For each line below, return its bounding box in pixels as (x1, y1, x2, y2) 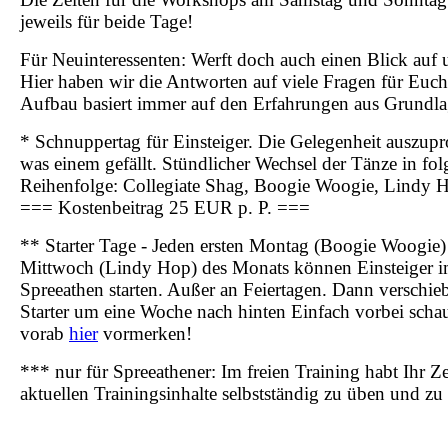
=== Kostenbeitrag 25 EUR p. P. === (20, 196, 310, 218)
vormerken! (98, 322, 192, 344)
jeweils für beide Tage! (20, 10, 193, 32)
